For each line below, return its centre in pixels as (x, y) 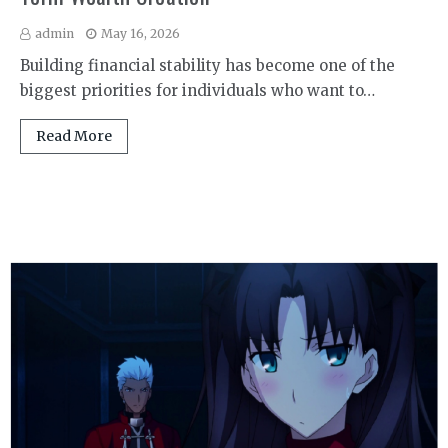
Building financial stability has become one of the (207, 65)
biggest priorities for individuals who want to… (197, 90)
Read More (74, 135)
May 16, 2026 (140, 33)
